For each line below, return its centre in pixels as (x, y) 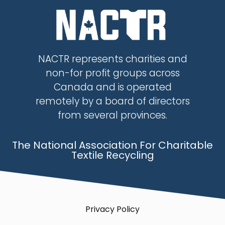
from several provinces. (113, 116)
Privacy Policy (113, 209)
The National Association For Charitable (113, 145)
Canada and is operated (113, 87)
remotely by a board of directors (113, 101)
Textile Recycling (113, 155)
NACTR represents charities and (113, 59)
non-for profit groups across (113, 73)
